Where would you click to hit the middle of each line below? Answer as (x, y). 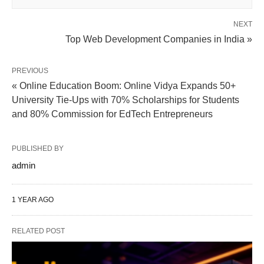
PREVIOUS (30, 71)
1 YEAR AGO (33, 200)
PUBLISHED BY (38, 149)
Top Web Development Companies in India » (159, 39)
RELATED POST (38, 231)
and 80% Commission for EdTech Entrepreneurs (112, 114)
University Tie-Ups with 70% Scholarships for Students (126, 100)
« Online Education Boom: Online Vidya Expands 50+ (124, 86)
